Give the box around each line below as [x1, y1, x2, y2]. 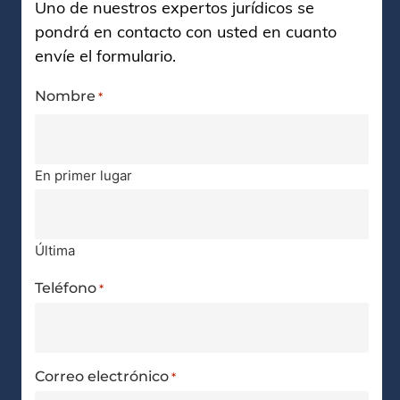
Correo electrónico [35, 367, 169, 385]
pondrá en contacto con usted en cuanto [35, 21, 337, 42]
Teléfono [35, 279, 96, 296]
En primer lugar [35, 166, 132, 184]
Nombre [35, 87, 96, 104]
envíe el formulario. [35, 45, 176, 66]
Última [35, 241, 75, 259]
